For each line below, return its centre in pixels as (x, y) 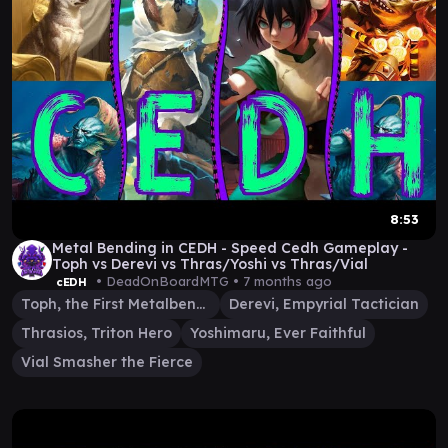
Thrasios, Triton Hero (96, 333)
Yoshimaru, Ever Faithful (278, 333)
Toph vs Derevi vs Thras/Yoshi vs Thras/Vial (210, 264)
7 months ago (287, 281)
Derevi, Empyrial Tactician (324, 304)
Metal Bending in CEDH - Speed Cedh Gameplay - (230, 248)
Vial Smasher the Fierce (107, 362)
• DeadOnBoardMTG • (167, 281)
